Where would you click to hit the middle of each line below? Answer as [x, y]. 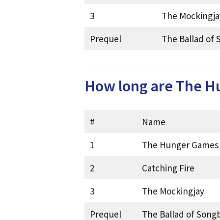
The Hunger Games [180, 145]
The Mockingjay [173, 191]
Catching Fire [168, 168]
